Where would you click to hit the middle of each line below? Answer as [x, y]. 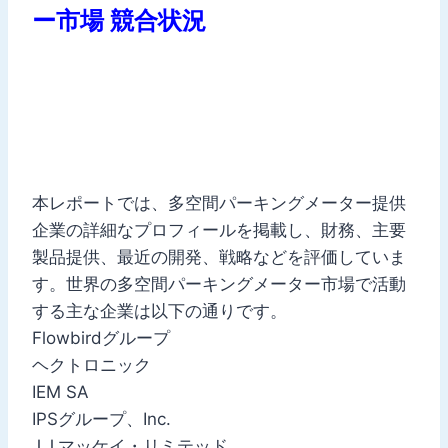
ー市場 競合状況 [119, 20]
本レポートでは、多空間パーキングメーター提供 [219, 202]
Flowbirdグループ [101, 337]
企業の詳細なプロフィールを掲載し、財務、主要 [219, 229]
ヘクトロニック [91, 364]
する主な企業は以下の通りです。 [159, 310]
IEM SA [60, 391]
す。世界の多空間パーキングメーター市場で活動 [219, 283]
